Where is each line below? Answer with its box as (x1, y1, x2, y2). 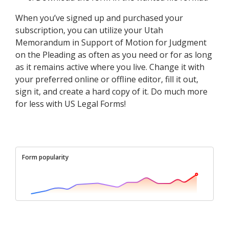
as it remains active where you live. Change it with (15, 61, 204, 73)
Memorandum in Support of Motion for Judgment (15, 37, 207, 49)
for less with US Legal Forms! (15, 98, 126, 110)
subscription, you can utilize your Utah (15, 25, 163, 36)
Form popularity (22, 153, 68, 162)
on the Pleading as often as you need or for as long (15, 49, 212, 61)
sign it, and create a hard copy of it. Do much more (15, 86, 208, 98)
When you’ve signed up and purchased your (15, 12, 183, 24)
